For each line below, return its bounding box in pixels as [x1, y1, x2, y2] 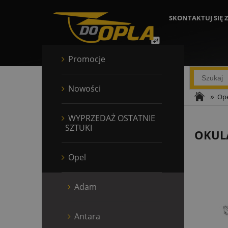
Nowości [68, 82, 101, 94]
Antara [74, 210, 100, 222]
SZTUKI [65, 122, 92, 133]
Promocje [68, 53, 105, 65]
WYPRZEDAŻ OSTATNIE [68, 112, 155, 124]
